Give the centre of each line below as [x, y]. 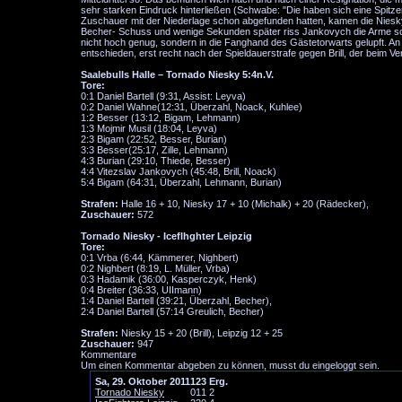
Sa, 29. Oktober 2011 [143, 381]
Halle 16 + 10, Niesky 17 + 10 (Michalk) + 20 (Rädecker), [244, 204]
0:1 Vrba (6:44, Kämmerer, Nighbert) [160, 258]
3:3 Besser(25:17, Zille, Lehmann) [154, 150]
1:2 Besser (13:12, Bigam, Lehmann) [161, 118]
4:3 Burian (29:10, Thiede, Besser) [156, 161]
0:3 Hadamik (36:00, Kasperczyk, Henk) [169, 279]
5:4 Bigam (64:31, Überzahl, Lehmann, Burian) [181, 182]
